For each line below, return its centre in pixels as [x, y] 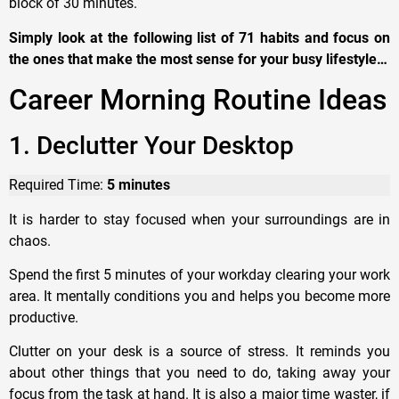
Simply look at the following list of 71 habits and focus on [199, 37]
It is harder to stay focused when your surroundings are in [199, 219]
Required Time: [58, 185]
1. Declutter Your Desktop [151, 146]
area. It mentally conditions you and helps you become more [199, 296]
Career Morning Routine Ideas [198, 100]
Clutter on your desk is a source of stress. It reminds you [199, 352]
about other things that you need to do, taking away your [199, 373]
